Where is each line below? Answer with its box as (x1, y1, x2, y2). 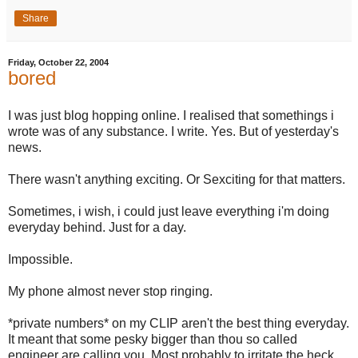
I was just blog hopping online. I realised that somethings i (8, 109, 334, 123)
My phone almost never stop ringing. (8, 284, 213, 299)
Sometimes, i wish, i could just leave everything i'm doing (8, 205, 329, 219)
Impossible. (8, 253, 73, 267)
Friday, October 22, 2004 (8, 57, 109, 67)
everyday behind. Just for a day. (8, 221, 186, 235)
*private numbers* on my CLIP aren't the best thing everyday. (8, 316, 349, 331)
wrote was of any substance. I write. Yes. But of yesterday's (8, 125, 339, 139)
